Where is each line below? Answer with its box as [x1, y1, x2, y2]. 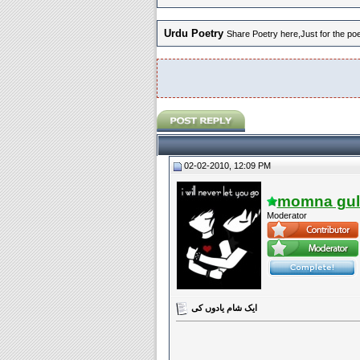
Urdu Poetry [163, 27, 223, 39]
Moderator [266, 211, 307, 220]
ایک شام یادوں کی [190, 302, 257, 313]
